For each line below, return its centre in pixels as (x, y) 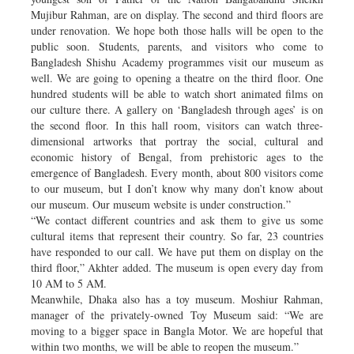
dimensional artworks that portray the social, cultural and (177, 141)
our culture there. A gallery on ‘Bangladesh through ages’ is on (177, 109)
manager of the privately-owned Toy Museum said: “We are (177, 314)
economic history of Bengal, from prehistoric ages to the (177, 156)
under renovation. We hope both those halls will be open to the (177, 30)
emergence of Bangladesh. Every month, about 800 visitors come (177, 172)
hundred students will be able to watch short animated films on (177, 93)
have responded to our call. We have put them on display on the (177, 251)
